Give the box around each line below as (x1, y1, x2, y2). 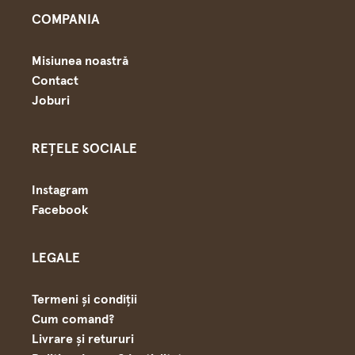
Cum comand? (32, 313, 114, 326)
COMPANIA (32, 13, 100, 27)
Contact (32, 74, 78, 87)
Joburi (32, 94, 70, 107)
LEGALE (32, 252, 80, 265)
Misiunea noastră (32, 55, 128, 67)
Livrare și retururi (32, 333, 134, 345)
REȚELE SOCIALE (32, 143, 137, 156)
